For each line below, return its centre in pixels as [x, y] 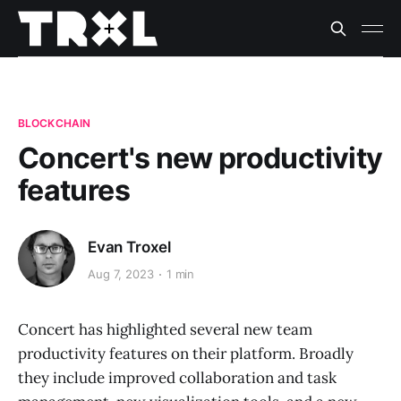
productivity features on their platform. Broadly [186, 354]
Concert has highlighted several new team [165, 329]
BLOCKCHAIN [55, 123]
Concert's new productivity [200, 158]
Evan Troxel [130, 247]
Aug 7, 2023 [121, 274]
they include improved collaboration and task [177, 378]
